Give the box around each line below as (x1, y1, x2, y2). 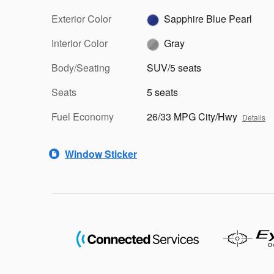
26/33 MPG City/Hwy (147, 109, 237, 124)
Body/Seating (51, 61, 110, 75)
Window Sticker (65, 146, 137, 161)
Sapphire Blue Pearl (164, 12, 252, 26)
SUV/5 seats (147, 61, 201, 75)
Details (242, 112, 265, 122)
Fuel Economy (51, 109, 114, 124)
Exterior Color (51, 12, 111, 26)
